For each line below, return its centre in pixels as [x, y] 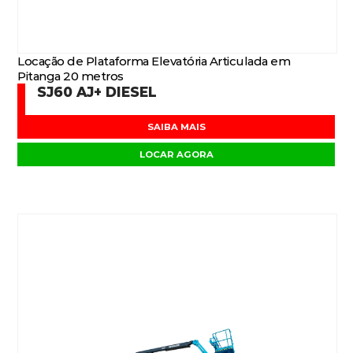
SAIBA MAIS [176, 127]
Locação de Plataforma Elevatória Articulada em [154, 61]
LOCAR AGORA [176, 154]
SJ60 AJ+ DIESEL [97, 92]
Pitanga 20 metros [71, 76]
